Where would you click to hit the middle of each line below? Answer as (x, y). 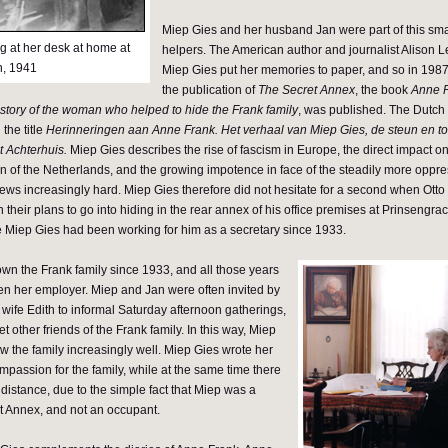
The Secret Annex (306, 90)
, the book (383, 90)
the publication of (210, 90)
